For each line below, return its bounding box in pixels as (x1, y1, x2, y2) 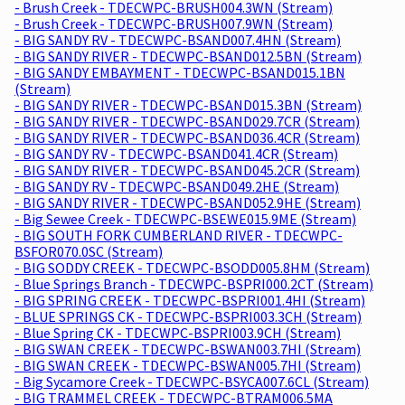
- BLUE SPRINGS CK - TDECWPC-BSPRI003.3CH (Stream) (14, 306, 362, 325)
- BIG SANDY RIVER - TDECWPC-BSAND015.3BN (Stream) (14, 95, 362, 114)
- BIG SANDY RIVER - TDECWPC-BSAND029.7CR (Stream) (14, 111, 360, 130)
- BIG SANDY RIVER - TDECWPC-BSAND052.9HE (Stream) (14, 193, 361, 212)
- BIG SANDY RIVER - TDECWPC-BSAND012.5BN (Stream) (14, 46, 362, 65)
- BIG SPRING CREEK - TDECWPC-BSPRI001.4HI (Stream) (14, 290, 365, 309)
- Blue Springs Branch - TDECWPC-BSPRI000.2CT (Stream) (14, 274, 373, 293)
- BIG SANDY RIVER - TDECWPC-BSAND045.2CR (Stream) (14, 160, 360, 179)
